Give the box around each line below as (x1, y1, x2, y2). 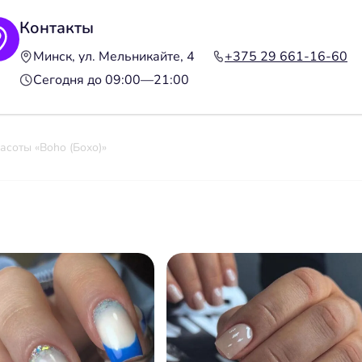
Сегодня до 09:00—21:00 (33, 70, 189, 89)
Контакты (19, 16, 94, 39)
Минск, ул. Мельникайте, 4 (33, 47, 195, 65)
